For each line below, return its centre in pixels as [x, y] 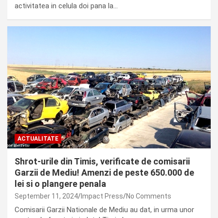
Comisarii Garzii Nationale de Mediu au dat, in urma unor [104, 209]
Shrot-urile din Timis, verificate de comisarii [102, 161]
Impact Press [102, 196]
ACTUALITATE [38, 138]
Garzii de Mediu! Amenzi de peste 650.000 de [104, 172]
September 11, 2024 [46, 196]
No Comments [149, 196]
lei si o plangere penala [60, 183]
